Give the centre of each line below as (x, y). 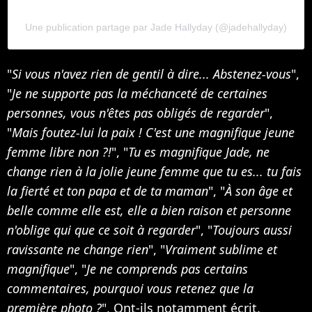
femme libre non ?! (59, 151)
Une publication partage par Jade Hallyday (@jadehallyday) (156, 27)
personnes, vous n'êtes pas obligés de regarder (136, 112)
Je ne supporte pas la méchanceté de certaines (140, 93)
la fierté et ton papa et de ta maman (108, 190)
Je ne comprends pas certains (167, 268)
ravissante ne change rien (78, 249)
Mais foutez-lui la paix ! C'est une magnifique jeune (153, 132)
